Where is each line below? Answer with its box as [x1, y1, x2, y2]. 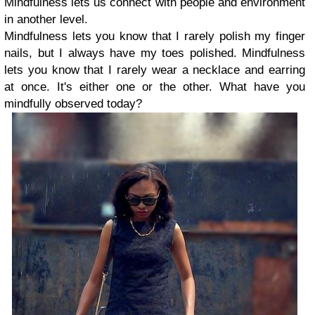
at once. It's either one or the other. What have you [4, 80, 305, 94]
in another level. [4, 13, 88, 26]
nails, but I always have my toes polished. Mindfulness [4, 46, 305, 60]
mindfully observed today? [4, 97, 142, 110]
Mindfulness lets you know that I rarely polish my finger [4, 30, 305, 43]
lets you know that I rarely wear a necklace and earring [4, 63, 305, 77]
